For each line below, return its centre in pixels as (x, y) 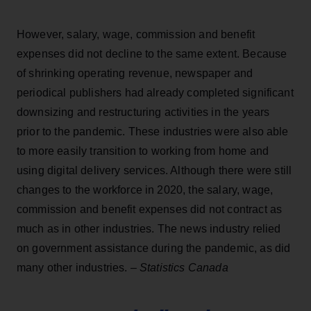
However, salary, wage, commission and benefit (136, 34)
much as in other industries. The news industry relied (149, 228)
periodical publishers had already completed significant (155, 92)
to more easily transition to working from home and (143, 151)
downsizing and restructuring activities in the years (143, 112)
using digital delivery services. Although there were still (154, 170)
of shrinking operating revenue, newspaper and (135, 73)
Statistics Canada (184, 267)
